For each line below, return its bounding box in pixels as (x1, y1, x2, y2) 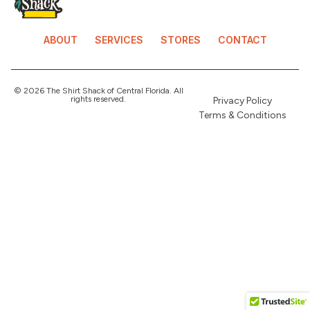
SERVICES (94, 33, 143, 46)
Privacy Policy (212, 94, 272, 107)
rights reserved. (71, 93, 127, 104)
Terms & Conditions (198, 109, 286, 121)
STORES (160, 33, 201, 46)
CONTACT (217, 33, 267, 46)
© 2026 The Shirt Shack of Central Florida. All (13, 85, 183, 95)
